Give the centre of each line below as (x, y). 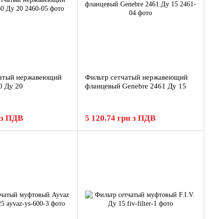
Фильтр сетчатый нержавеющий (136, 77)
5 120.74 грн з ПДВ (120, 118)
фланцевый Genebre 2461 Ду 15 (136, 86)
